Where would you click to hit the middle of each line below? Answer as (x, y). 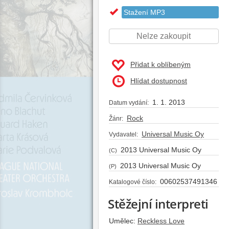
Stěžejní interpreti (158, 203)
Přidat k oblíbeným (161, 64)
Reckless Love (161, 221)
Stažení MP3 (144, 12)
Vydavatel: (123, 134)
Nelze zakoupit (164, 36)
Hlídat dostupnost (159, 81)
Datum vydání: (129, 102)
